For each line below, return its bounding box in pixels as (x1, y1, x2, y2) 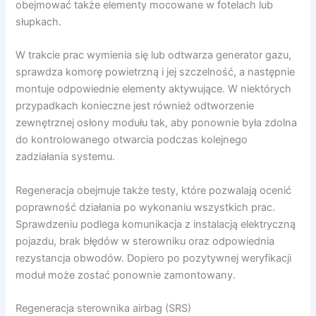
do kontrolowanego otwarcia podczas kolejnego (16, 133, 248, 147)
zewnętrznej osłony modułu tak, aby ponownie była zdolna (16, 116, 298, 130)
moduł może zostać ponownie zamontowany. (16, 268, 236, 281)
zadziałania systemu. (16, 150, 116, 164)
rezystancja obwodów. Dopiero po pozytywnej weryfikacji (16, 251, 292, 265)
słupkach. (16, 15, 62, 28)
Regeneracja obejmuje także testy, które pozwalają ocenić (16, 183, 292, 197)
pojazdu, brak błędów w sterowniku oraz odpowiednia (16, 234, 275, 248)
